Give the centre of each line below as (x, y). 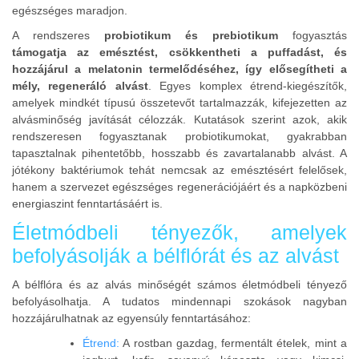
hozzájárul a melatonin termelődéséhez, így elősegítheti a (179, 69)
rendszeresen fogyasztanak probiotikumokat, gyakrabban (179, 137)
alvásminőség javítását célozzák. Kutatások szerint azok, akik (179, 120)
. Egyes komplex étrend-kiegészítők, (248, 86)
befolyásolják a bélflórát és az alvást (175, 256)
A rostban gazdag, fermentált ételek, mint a (233, 343)
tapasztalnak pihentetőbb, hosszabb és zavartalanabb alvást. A (179, 153)
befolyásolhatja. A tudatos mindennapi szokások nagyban (179, 301)
